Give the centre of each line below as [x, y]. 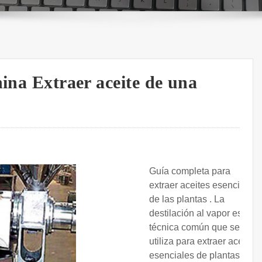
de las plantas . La [187, 199]
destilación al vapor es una [205, 213]
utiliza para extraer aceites [204, 242]
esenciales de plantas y [198, 256]
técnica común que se [194, 227]
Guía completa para [190, 171]
